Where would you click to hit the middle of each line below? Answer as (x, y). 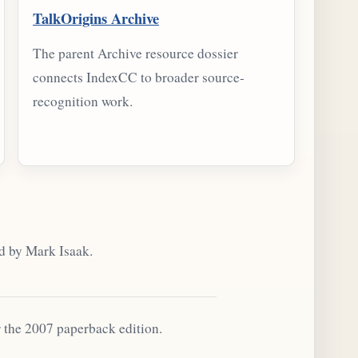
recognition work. (83, 101)
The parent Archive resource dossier (135, 54)
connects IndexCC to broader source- (139, 78)
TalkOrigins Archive (96, 18)
